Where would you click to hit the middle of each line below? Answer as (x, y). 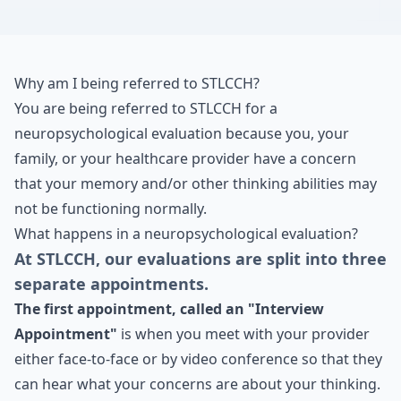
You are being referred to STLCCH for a (146, 108)
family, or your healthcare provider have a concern (185, 158)
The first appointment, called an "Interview (169, 309)
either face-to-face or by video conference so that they (198, 359)
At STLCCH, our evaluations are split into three (200, 259)
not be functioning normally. (111, 209)
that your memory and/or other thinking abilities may (196, 183)
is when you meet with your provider (243, 334)
